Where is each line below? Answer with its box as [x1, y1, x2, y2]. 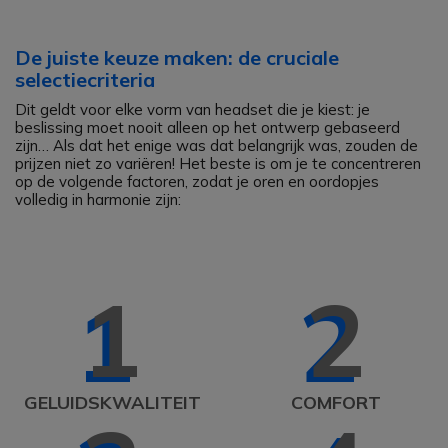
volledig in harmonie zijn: [15, 190, 181, 209]
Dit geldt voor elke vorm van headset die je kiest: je [15, 100, 370, 119]
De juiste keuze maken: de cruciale [15, 45, 339, 70]
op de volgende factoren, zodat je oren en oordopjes [15, 172, 379, 191]
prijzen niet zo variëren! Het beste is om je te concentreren [15, 154, 421, 173]
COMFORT [291, 391, 381, 414]
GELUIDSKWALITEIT [23, 391, 201, 414]
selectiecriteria [15, 67, 155, 92]
